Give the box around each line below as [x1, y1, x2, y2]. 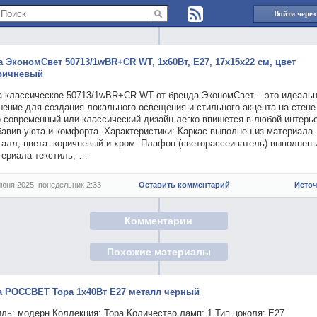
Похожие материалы [106, 246, 211, 258]
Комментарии [125, 214, 192, 226]
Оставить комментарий [139, 180, 230, 189]
